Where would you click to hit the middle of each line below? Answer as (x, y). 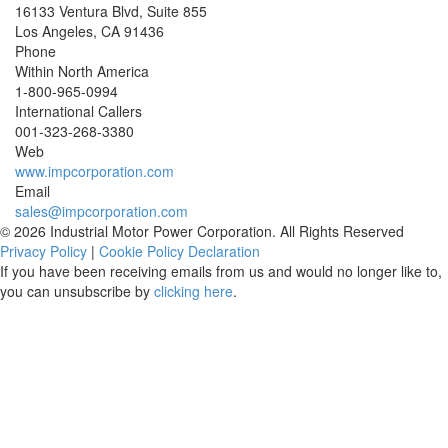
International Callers (78, 111)
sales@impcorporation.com (101, 211)
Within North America (82, 71)
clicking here (193, 291)
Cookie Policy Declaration (179, 251)
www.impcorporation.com (94, 171)
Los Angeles (54, 31)
